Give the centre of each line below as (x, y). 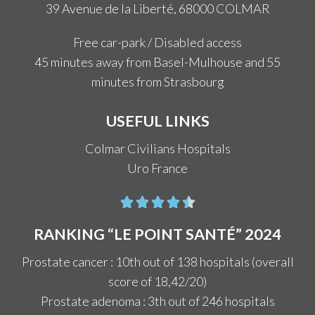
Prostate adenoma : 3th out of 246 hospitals (157, 301)
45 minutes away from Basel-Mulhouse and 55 (157, 62)
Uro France (157, 168)
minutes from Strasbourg (157, 82)
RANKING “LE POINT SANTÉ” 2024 (157, 234)
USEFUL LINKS (157, 121)
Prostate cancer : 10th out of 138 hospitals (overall (157, 262)
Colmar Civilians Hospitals (157, 149)
